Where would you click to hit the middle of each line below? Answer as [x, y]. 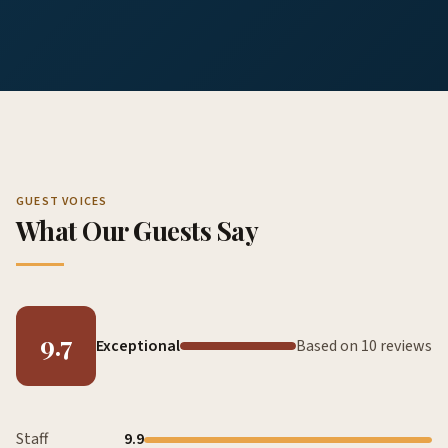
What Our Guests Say [137, 231]
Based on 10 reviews [364, 345]
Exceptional [138, 345]
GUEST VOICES [62, 202]
